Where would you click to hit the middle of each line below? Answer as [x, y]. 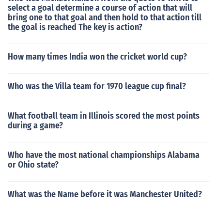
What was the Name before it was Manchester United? [105, 194]
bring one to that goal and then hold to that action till [105, 17]
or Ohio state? [33, 165]
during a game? [35, 125]
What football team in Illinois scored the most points [104, 116]
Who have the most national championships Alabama [104, 155]
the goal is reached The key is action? [75, 27]
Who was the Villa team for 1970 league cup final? [97, 86]
